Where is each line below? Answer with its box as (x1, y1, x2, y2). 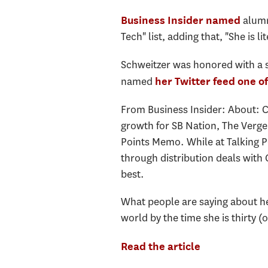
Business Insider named (120, 13, 240, 26)
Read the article (120, 239, 200, 252)
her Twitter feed (154, 75, 235, 88)
